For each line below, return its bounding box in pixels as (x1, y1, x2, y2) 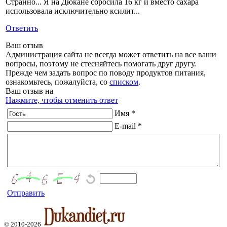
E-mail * (115, 122, 142, 131)
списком (109, 78, 138, 87)
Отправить (7, 188, 45, 198)
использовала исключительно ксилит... (6, 7, 140, 16)
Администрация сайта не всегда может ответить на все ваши (6, 50, 216, 59)
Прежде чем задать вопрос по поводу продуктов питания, (6, 68, 206, 78)
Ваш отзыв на (6, 87, 53, 96)
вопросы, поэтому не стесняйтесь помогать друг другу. (6, 59, 196, 68)
